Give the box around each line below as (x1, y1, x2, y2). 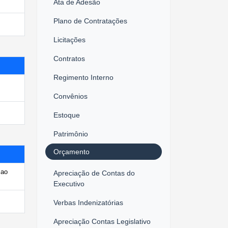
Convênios (53, 92, 88, 100)
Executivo (53, 179, 84, 188)
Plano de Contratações (53, 16, 127, 25)
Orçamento (53, 147, 90, 156)
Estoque (53, 110, 80, 119)
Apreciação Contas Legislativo (53, 217, 151, 225)
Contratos (53, 54, 85, 63)
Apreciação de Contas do (53, 168, 135, 177)
